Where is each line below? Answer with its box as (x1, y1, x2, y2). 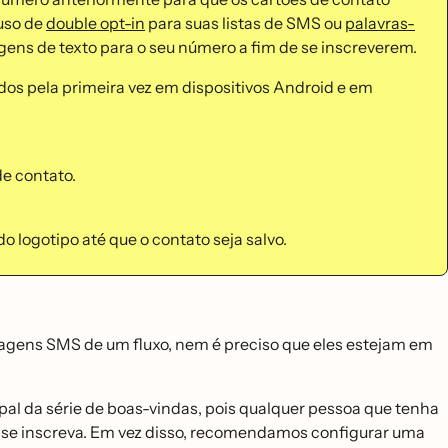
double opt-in (46, 13, 145, 33)
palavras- (345, 13, 415, 33)
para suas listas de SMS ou (145, 13, 345, 33)
